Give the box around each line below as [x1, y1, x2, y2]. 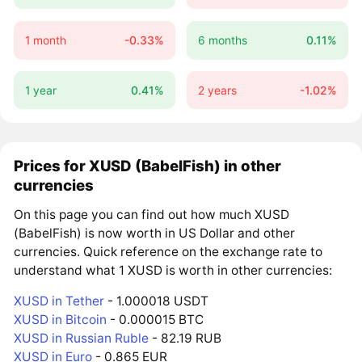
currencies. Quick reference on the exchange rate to [14, 243, 323, 259]
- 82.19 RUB [149, 330, 222, 347]
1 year [24, 82, 57, 97]
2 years [197, 82, 237, 97]
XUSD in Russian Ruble [14, 330, 149, 347]
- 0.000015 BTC [107, 312, 204, 328]
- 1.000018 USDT [104, 293, 209, 309]
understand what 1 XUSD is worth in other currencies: [14, 262, 333, 278]
